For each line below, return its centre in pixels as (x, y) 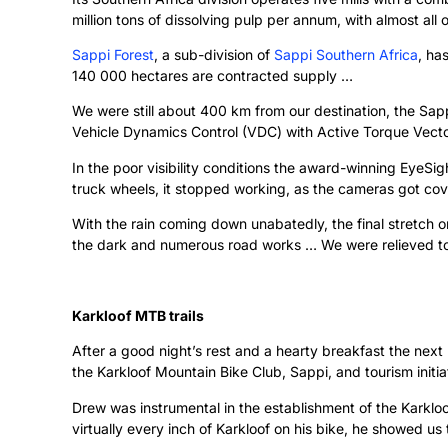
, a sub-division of (214, 55)
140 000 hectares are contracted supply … (212, 76)
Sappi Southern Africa (346, 55)
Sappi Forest (113, 55)
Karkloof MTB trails (138, 316)
